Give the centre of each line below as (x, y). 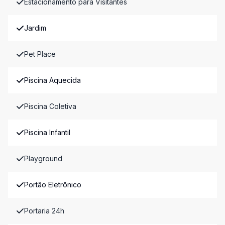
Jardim (35, 28)
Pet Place (40, 54)
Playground (43, 158)
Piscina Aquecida (52, 80)
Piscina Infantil (47, 132)
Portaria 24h (44, 211)
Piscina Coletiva (50, 106)
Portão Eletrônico (53, 185)
